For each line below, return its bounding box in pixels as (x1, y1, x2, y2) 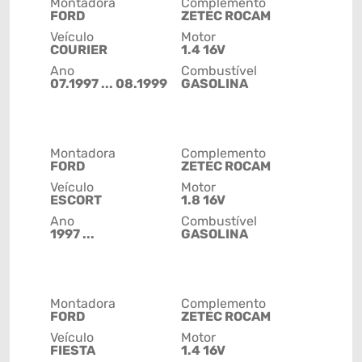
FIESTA (50, 343, 95, 359)
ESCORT (50, 192, 102, 208)
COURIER (50, 42, 107, 58)
